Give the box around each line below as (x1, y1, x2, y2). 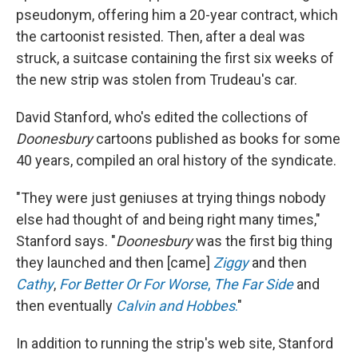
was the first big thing (193, 233, 332, 250)
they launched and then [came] (16, 254, 213, 272)
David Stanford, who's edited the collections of (16, 109, 308, 126)
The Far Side (213, 276, 293, 293)
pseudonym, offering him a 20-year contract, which (16, 6, 338, 24)
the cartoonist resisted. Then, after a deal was (16, 28, 305, 46)
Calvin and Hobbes (116, 297, 235, 315)
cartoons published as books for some (93, 130, 340, 148)
